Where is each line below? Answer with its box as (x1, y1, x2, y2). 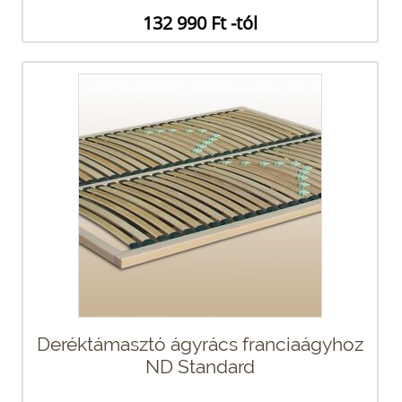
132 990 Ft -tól (142, 10, 258, 35)
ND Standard (145, 354, 255, 378)
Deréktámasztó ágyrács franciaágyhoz (37, 332, 363, 355)
